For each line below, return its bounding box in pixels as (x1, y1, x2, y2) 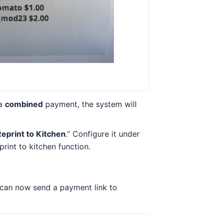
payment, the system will (43, 99, 137, 109)
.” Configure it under (66, 129, 140, 139)
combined (5, 99, 43, 109)
